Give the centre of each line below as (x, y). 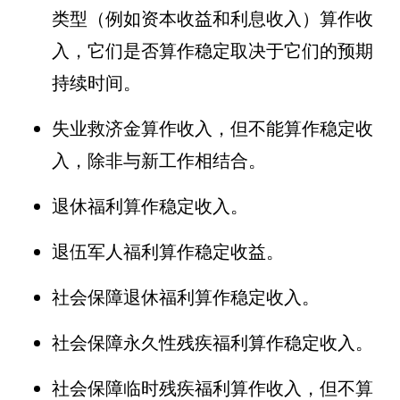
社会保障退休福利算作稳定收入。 (185, 297)
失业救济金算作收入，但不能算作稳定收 (212, 128)
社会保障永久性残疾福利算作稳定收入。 (212, 342)
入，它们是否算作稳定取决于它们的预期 (212, 50)
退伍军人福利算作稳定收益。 (167, 251)
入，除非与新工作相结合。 (158, 160)
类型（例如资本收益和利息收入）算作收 (212, 18)
